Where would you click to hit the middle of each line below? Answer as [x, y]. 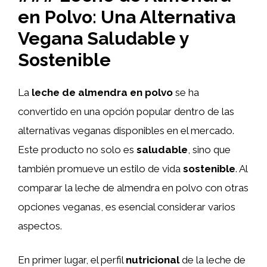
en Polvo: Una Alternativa [127, 17]
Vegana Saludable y [103, 38]
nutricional [153, 260]
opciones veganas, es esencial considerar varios [127, 207]
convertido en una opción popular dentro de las [126, 111]
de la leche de [212, 260]
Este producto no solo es [77, 149]
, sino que [209, 149]
